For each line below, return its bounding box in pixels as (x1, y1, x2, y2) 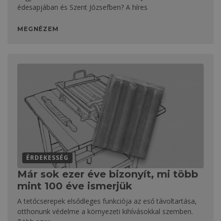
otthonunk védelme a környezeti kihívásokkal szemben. (17, 207, 193, 217)
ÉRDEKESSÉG (26, 153, 69, 162)
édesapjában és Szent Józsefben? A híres (17, 2, 147, 12)
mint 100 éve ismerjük (17, 180, 132, 192)
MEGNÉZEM (17, 25, 59, 33)
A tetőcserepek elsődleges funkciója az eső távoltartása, (17, 196, 197, 206)
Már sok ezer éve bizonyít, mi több (17, 168, 198, 181)
